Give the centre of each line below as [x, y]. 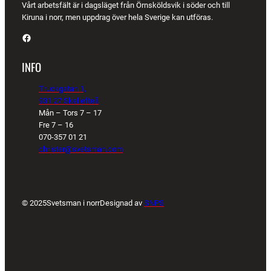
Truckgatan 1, [62, 89]
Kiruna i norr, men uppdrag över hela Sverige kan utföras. [117, 17]
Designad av [122, 203]
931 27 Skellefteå [69, 101]
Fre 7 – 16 [56, 125]
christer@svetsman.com [81, 149]
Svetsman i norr [73, 203]
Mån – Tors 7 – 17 [70, 113]
